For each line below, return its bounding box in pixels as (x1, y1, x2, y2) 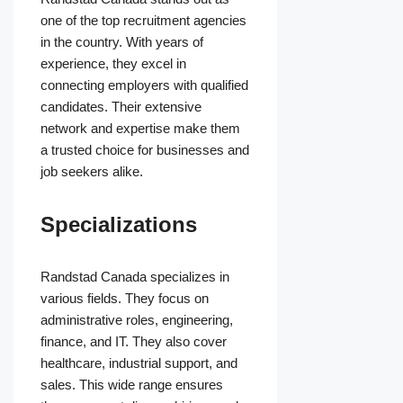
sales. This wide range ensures (40, 377, 223, 393)
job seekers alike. (40, 164, 143, 180)
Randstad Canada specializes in (40, 269, 229, 285)
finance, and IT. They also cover (40, 334, 227, 350)
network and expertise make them (40, 121, 240, 137)
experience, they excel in (40, 56, 186, 72)
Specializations (40, 212, 197, 237)
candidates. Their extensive (40, 99, 201, 115)
